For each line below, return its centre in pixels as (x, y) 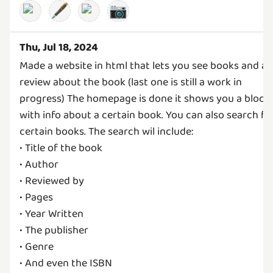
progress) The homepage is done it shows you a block (145, 99)
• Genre (37, 247)
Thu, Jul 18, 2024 (59, 48)
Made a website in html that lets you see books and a (143, 66)
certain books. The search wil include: (106, 132)
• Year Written (51, 214)
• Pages (36, 198)
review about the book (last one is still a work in (131, 83)
